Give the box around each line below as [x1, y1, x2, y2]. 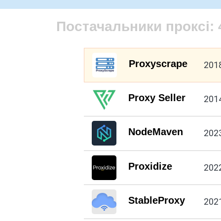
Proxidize [128, 160, 172, 172]
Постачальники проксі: [56, 18, 218, 34]
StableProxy [128, 195, 185, 206]
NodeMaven [128, 126, 183, 138]
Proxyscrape [128, 58, 187, 69]
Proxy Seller [128, 92, 185, 104]
